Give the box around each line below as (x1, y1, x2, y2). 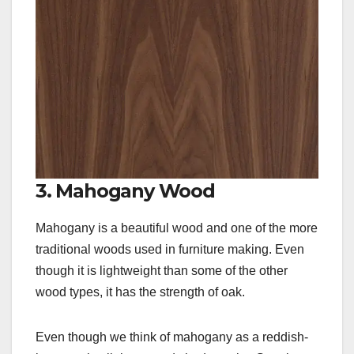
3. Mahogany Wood (36, 179, 215, 202)
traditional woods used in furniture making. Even (36, 242, 304, 256)
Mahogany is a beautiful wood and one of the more (36, 220, 318, 235)
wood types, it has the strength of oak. (36, 284, 245, 299)
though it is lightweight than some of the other (36, 263, 288, 277)
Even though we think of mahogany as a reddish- (36, 330, 308, 344)
